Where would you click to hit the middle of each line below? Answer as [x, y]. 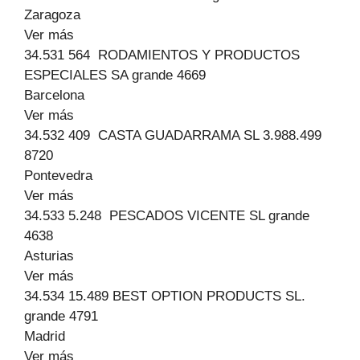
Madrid [45, 336]
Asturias [49, 256]
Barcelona [54, 95]
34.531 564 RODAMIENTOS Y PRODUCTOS [162, 55]
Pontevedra [58, 176]
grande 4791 [61, 316]
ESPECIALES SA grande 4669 [115, 75]
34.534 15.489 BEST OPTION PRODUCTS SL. [165, 296]
